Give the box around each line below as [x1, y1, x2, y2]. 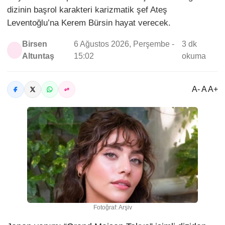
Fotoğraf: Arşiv [93, 203, 132, 211]
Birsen [22, 39, 47, 48]
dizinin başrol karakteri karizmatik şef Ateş [7, 5, 167, 15]
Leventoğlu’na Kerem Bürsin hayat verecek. [7, 18, 171, 28]
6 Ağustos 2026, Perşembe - [73, 39, 174, 48]
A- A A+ [192, 84, 218, 93]
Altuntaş [22, 51, 54, 60]
